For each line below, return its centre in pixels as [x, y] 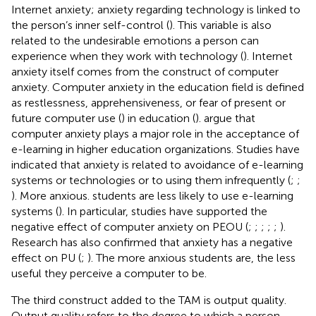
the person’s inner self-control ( [90, 25]
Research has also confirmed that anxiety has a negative [152, 242]
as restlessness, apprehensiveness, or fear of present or [148, 102]
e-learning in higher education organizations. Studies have [156, 149]
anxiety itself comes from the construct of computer [145, 71]
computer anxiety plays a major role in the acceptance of [155, 133]
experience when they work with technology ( [127, 56]
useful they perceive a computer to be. [109, 273]
